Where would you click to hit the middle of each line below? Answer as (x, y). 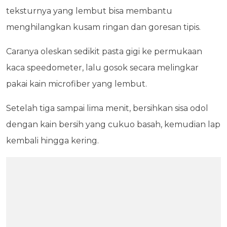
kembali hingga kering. (52, 141)
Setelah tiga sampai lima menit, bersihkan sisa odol (107, 108)
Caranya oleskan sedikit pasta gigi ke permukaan (104, 52)
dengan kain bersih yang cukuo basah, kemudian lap (113, 125)
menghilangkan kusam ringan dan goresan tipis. (103, 27)
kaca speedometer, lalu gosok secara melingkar (102, 68)
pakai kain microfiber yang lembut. (77, 84)
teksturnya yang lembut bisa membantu (89, 11)
